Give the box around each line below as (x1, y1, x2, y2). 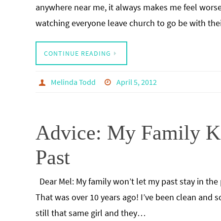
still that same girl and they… (36, 207, 146, 219)
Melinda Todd (50, 77, 96, 87)
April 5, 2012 (116, 77, 157, 87)
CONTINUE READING (44, 49, 111, 58)
